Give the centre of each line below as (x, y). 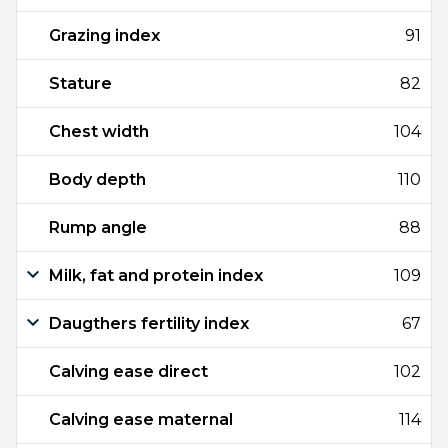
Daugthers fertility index (149, 323)
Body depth (97, 179)
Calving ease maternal (141, 419)
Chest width (99, 131)
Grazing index (104, 35)
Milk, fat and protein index (156, 275)
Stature (80, 83)
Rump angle (98, 227)
